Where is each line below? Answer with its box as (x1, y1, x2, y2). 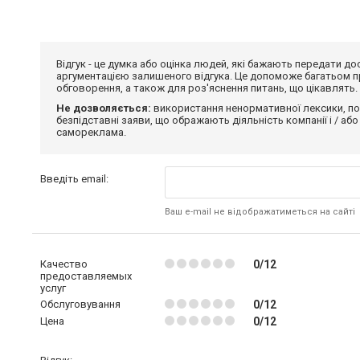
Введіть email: (40, 172, 108, 185)
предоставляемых (40, 269, 132, 282)
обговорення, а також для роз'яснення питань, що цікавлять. (56, 81, 358, 94)
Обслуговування (40, 297, 121, 310)
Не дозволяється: (56, 101, 151, 114)
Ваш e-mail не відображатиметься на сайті (164, 206, 355, 217)
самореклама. (56, 125, 126, 138)
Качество (40, 257, 88, 270)
